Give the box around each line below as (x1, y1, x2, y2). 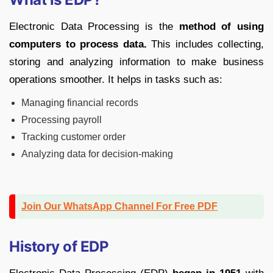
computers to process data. (9, 38, 147, 51)
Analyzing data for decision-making (21, 149, 173, 160)
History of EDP (9, 238, 109, 256)
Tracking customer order (21, 132, 126, 143)
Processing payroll (21, 115, 102, 126)
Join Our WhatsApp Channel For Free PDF (21, 201, 218, 212)
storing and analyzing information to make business (9, 56, 264, 68)
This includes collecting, (146, 38, 264, 51)
